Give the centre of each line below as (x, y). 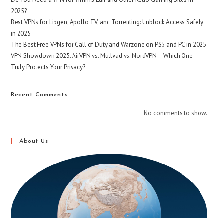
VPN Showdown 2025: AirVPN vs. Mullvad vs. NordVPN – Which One (102, 55)
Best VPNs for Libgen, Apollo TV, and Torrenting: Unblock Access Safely (107, 22)
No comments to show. (175, 113)
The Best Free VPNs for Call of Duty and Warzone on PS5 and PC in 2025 (109, 44)
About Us (34, 141)
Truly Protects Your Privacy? (48, 67)
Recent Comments (40, 95)
